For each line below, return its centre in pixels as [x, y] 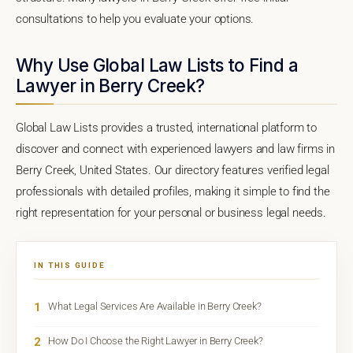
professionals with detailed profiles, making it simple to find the [173, 191]
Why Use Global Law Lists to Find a [157, 65]
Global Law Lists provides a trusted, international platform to [167, 127]
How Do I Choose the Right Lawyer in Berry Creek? [156, 340]
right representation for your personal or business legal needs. [171, 212]
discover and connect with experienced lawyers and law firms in [176, 149]
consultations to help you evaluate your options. [135, 19]
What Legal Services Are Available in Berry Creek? [155, 306]
